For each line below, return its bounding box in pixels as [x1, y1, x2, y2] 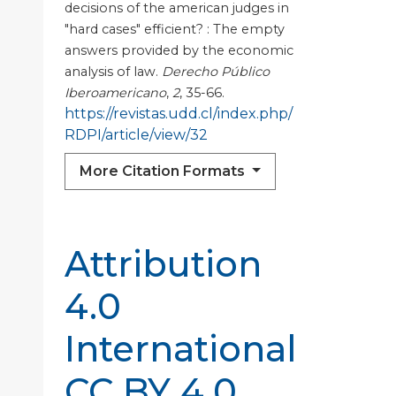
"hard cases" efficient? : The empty [65, 20, 285, 37]
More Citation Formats [80, 162, 248, 179]
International [65, 326, 297, 370]
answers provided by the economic [65, 42, 293, 58]
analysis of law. [65, 63, 162, 80]
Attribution [65, 241, 262, 286]
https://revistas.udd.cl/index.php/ [65, 104, 293, 122]
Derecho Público [162, 63, 270, 80]
